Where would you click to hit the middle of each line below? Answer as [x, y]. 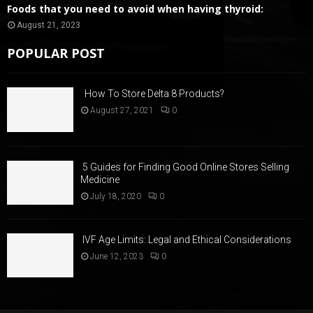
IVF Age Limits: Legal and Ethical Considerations [186, 239]
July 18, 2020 [116, 196]
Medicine [100, 179]
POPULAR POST [56, 53]
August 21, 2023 [49, 26]
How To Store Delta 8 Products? [152, 94]
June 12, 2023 [117, 256]
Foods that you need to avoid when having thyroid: [135, 9]
